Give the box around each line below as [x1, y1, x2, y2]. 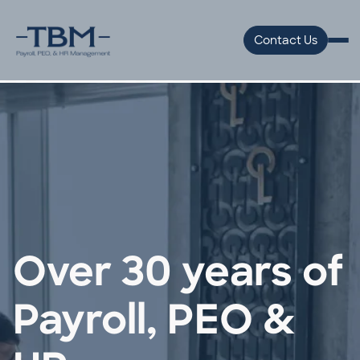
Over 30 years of [13, 255, 344, 296]
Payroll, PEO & [13, 303, 295, 344]
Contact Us [253, 33, 317, 47]
